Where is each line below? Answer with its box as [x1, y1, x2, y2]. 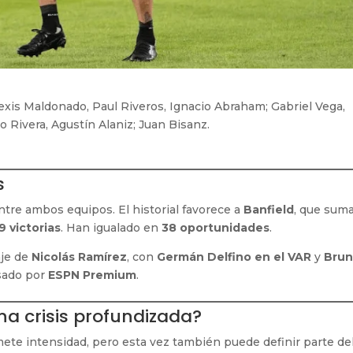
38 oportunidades [162, 220, 270, 235]
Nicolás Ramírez [32, 249, 128, 264]
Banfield [243, 202, 295, 217]
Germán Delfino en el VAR [157, 249, 312, 264]
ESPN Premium [48, 267, 137, 282]
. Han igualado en [61, 220, 162, 235]
